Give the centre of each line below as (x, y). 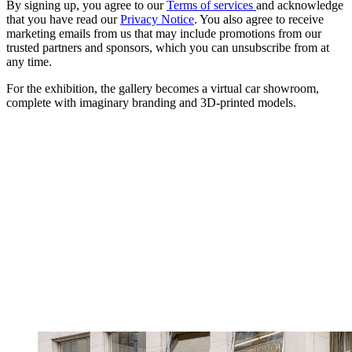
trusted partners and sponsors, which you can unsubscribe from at (168, 48)
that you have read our (63, 20)
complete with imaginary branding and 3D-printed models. (151, 103)
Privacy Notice (157, 20)
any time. (29, 62)
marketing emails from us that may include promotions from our (164, 34)
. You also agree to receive (259, 20)
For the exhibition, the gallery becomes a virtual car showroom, (163, 89)
